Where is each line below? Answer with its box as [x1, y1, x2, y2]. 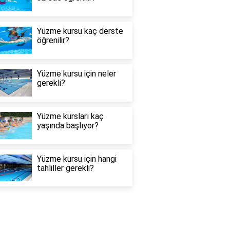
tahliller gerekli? [36, 163, 94, 173]
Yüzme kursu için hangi [36, 154, 117, 164]
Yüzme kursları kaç [36, 111, 104, 121]
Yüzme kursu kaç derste [36, 26, 123, 36]
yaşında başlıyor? [36, 120, 99, 130]
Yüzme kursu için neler [36, 69, 116, 79]
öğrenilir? [36, 35, 69, 46]
